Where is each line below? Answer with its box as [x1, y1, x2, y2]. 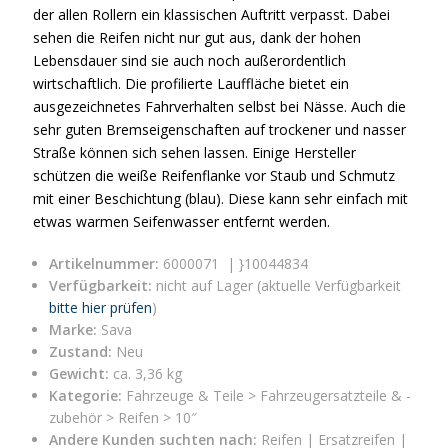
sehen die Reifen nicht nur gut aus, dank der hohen [33, 28, 362, 48]
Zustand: [48, 342, 112, 362]
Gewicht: [48, 364, 109, 384]
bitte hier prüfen [48, 298, 152, 318]
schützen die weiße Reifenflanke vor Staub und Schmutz [33, 166, 396, 186]
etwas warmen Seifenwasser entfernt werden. [33, 212, 331, 232]
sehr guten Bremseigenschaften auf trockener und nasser [33, 120, 407, 140]
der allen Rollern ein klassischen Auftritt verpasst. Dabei [33, 5, 391, 25]
